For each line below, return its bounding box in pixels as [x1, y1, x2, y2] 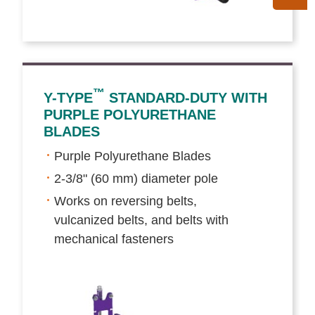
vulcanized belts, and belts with [54, 212, 229, 227]
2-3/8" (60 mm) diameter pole [54, 171, 219, 186]
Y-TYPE [44, 89, 94, 105]
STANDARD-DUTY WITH [105, 89, 268, 105]
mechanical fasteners [54, 231, 174, 246]
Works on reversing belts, [54, 193, 198, 208]
